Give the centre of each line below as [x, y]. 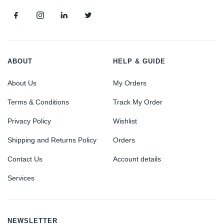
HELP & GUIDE [139, 61]
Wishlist [125, 121]
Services [21, 178]
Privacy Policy [29, 121]
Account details [137, 159]
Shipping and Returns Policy [52, 140]
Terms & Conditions [38, 102]
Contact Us [25, 159]
